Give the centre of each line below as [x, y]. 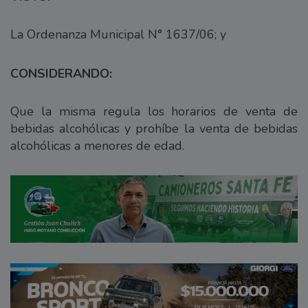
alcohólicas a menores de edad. [97, 146]
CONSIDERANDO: [61, 74]
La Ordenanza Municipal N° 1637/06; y [118, 35]
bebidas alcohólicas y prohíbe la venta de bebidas [154, 129]
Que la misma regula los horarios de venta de [154, 112]
